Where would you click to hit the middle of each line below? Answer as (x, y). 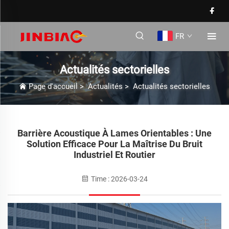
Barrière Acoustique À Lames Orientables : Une (114, 133)
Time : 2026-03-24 (119, 179)
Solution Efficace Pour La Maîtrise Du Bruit (114, 144)
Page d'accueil (53, 86)
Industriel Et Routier (114, 155)
